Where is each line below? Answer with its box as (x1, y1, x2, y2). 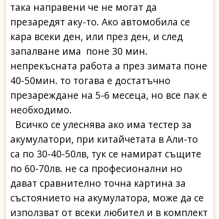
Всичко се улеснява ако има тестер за (10, 117, 192, 131)
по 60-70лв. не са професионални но (10, 161, 182, 175)
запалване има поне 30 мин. (10, 44, 148, 58)
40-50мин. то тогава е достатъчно (10, 73, 171, 87)
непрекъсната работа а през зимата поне (10, 59, 207, 72)
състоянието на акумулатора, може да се (10, 191, 204, 204)
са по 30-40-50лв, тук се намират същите (10, 147, 201, 160)
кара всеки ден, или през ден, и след (10, 29, 183, 43)
